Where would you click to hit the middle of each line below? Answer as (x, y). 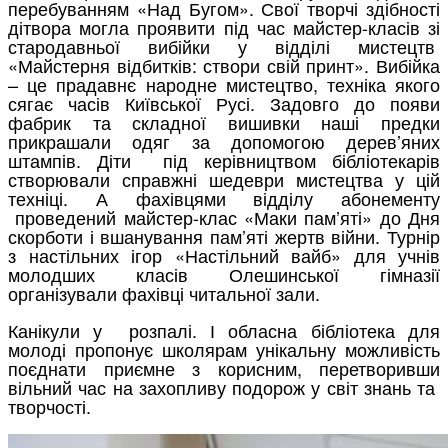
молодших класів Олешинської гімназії (224, 273)
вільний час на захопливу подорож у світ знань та (224, 386)
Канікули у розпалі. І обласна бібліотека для (224, 329)
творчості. (49, 405)
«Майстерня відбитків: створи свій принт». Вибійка (224, 64)
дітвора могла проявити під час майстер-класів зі (224, 26)
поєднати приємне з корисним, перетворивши (224, 367)
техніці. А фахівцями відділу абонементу (224, 197)
